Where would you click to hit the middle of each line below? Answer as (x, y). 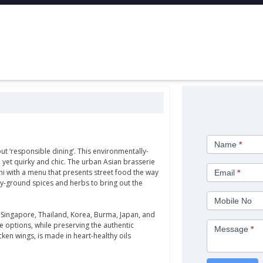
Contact (223, 132)
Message (233, 229)
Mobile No (233, 200)
